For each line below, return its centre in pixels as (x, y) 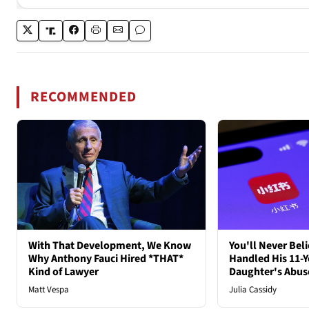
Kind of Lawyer (63, 271)
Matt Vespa (49, 289)
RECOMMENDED (84, 97)
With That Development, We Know (110, 245)
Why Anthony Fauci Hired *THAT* (106, 258)
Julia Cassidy (252, 289)
